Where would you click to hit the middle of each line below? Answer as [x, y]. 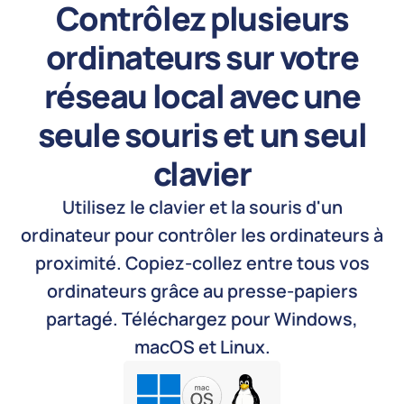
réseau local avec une [202, 96]
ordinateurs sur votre [202, 58]
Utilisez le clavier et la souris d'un [202, 207]
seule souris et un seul [202, 135]
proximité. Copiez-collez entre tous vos [202, 263]
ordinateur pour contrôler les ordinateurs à [202, 235]
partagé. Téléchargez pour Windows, [202, 319]
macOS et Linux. [202, 347]
